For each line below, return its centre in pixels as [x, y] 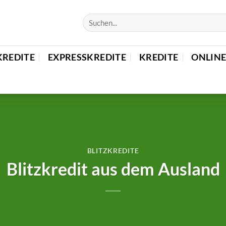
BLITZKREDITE [113, 150]
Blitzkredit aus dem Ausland [113, 168]
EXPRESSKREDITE [87, 57]
